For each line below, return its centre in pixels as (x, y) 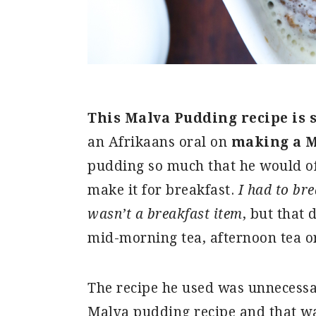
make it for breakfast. (163, 190)
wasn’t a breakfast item (165, 214)
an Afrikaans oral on (159, 142)
